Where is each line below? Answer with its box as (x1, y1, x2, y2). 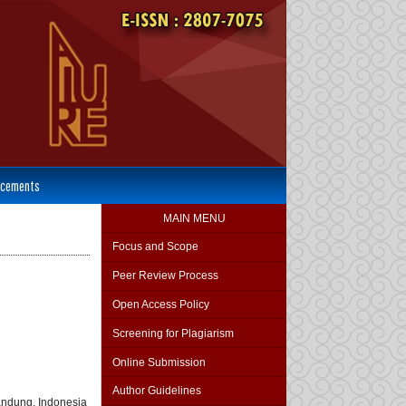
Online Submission (112, 355, 206, 369)
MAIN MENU (162, 211, 226, 225)
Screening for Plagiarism (112, 326, 234, 340)
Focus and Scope (112, 240, 198, 254)
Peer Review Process (112, 269, 218, 283)
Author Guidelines (112, 384, 201, 398)
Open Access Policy (112, 298, 209, 311)
